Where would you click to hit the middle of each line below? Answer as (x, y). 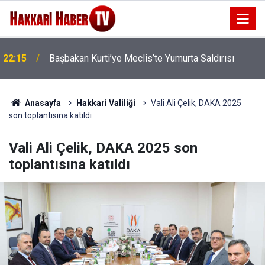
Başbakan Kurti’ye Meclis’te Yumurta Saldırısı (142, 52)
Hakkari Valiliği (106, 103)
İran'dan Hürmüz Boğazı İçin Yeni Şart (125, 64)
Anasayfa (42, 103)
